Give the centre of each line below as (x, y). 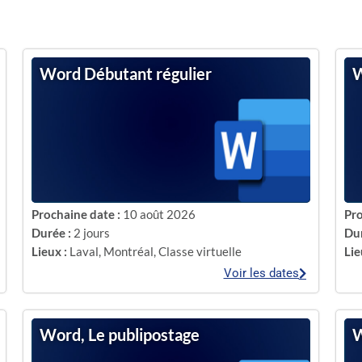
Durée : (52, 233)
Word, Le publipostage (120, 334)
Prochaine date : (76, 214)
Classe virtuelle (200, 252)
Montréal (129, 252)
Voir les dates (261, 273)
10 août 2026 (160, 214)
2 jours (92, 233)
